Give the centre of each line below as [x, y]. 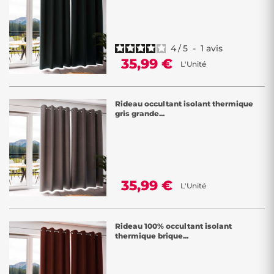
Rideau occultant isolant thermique [184, 104]
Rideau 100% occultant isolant [173, 226]
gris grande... [140, 113]
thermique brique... [152, 236]
